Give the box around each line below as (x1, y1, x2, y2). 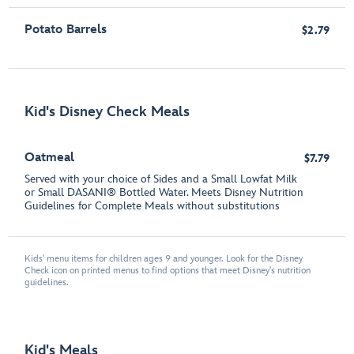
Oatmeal (24, 150, 75, 165)
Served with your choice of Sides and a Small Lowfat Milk (24, 172, 298, 186)
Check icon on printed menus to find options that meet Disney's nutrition (24, 265, 311, 277)
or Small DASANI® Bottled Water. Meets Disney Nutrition (24, 186, 304, 199)
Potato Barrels (24, 22, 107, 37)
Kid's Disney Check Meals (24, 104, 190, 120)
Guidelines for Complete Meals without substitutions (24, 199, 281, 213)
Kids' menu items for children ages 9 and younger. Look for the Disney (24, 253, 303, 265)
